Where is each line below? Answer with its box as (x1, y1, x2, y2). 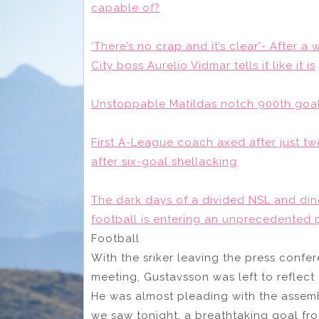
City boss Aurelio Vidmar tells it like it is (91, 59, 315, 73)
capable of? (91, 1, 160, 15)
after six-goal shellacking (91, 155, 237, 169)
